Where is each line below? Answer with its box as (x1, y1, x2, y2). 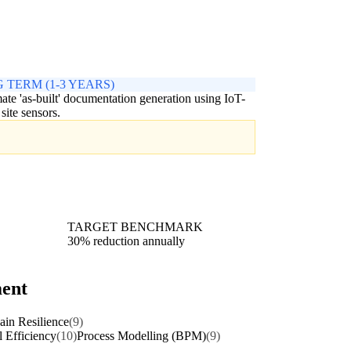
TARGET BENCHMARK (67, 220, 203, 234)
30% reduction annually (67, 234, 185, 248)
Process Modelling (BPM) (77, 329, 206, 343)
